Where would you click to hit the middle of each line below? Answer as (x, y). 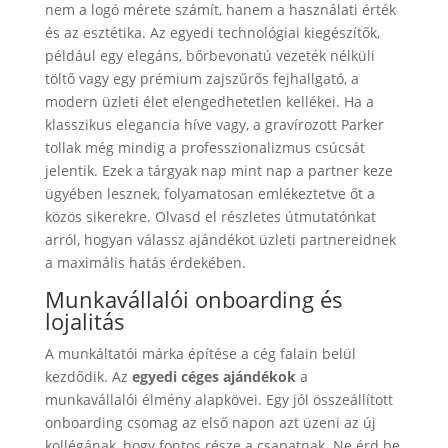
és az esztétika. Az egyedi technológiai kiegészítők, (212, 32)
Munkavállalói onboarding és (193, 298)
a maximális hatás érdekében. (145, 262)
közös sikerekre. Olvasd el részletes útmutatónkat (210, 216)
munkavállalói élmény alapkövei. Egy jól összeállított (218, 399)
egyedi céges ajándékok (213, 376)
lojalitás (84, 320)
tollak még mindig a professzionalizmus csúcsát (204, 147)
